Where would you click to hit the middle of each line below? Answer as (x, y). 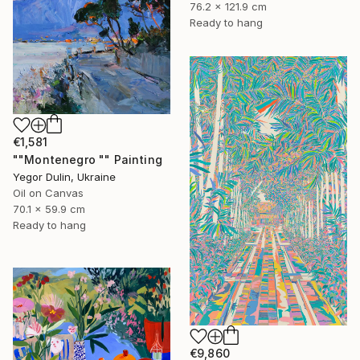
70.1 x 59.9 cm (49, 209)
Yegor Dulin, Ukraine (64, 176)
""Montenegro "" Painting (88, 159)
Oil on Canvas (48, 192)
